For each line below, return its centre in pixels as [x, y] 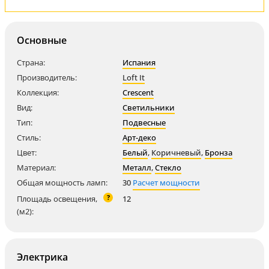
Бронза [219, 153]
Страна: [31, 62]
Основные [42, 40]
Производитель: [47, 77]
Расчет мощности [166, 183]
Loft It [134, 77]
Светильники [149, 107]
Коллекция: [38, 92]
